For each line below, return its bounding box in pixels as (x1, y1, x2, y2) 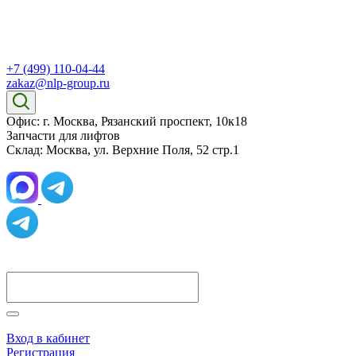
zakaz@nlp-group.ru (6, 76, 110, 90)
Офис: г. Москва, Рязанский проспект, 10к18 (6, 114, 247, 128)
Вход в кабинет (6, 331, 90, 345)
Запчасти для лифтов (6, 129, 120, 142)
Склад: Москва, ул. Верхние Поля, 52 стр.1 (6, 143, 239, 157)
